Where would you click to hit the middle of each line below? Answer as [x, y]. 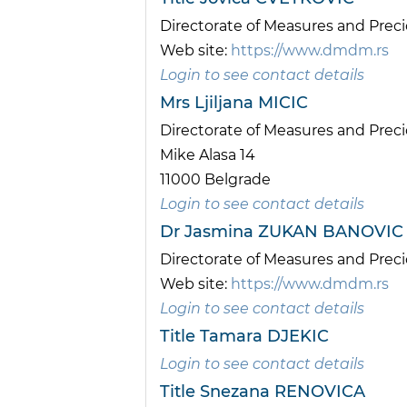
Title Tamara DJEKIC [244, 337]
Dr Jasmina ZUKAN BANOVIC [282, 232]
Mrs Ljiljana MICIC [234, 103]
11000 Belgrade [215, 180]
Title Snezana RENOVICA [263, 392]
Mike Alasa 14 [208, 155]
